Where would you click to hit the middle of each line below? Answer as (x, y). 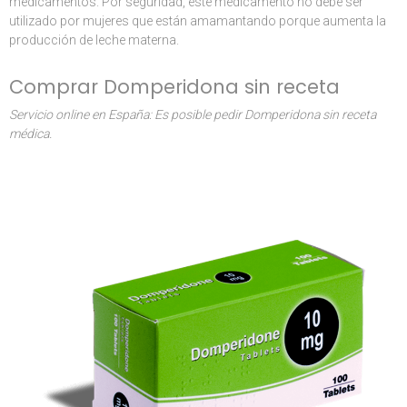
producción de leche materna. (94, 40)
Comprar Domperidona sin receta (174, 87)
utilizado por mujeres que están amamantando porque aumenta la (198, 21)
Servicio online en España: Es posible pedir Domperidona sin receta (193, 114)
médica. (30, 134)
